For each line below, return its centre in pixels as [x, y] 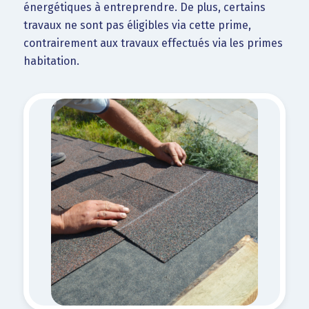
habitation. [51, 61]
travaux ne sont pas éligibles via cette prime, [137, 25]
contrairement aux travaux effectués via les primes [153, 43]
